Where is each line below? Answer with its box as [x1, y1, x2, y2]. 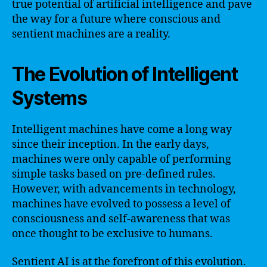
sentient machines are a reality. [12, 27, 170, 41]
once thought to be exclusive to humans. [12, 226, 213, 241]
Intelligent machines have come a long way [12, 122, 232, 136]
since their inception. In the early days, [12, 137, 209, 151]
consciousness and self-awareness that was [12, 212, 230, 226]
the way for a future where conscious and [12, 12, 221, 26]
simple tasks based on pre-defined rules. [12, 167, 216, 181]
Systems [12, 86, 87, 110]
